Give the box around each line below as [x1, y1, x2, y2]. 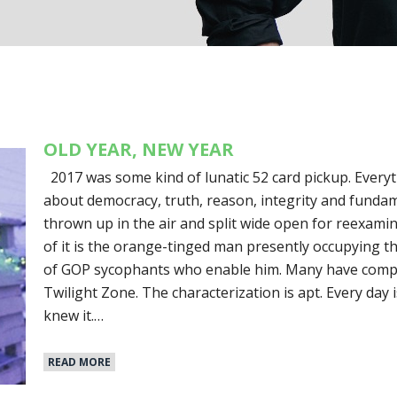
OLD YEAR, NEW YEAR [43, 136, 235, 161]
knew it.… [43, 305, 105, 325]
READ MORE [48, 354, 112, 370]
